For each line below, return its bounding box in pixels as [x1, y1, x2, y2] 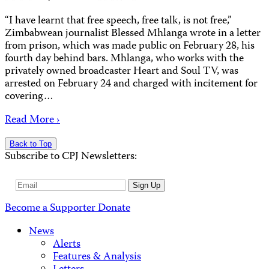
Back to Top [10, 139, 52, 148]
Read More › [5, 111, 60, 129]
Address [15, 189, 53, 207]
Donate [98, 200, 130, 218]
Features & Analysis [53, 249, 141, 267]
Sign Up [132, 180, 160, 190]
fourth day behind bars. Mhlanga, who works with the [5, 50, 244, 68]
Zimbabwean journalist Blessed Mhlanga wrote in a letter [5, 25, 261, 43]
